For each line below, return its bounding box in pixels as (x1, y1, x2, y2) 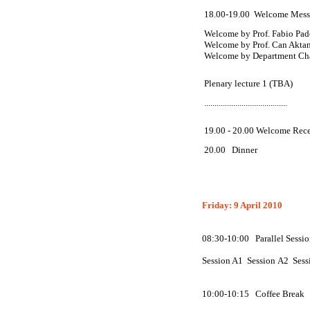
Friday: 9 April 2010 (202, 200, 282, 210)
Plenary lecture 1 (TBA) (204, 78, 293, 89)
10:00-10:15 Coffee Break (202, 289, 307, 299)
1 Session (238, 255, 277, 266)
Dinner (232, 145, 257, 155)
